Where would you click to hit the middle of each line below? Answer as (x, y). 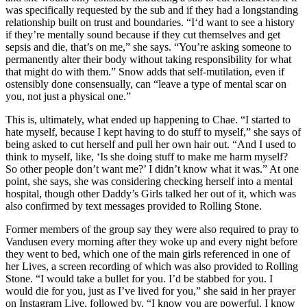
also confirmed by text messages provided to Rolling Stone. (135, 206)
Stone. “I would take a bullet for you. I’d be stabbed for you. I (139, 279)
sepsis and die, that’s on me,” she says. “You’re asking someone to (148, 47)
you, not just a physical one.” (68, 97)
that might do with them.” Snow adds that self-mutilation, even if (145, 72)
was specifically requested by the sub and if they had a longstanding (152, 10)
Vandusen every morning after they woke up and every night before (151, 242)
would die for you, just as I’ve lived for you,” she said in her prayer (150, 291)
